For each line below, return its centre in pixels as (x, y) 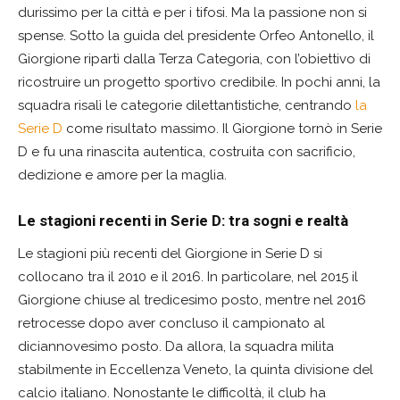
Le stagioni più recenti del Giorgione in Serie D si (170, 254)
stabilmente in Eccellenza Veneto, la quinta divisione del (196, 370)
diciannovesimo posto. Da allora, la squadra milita (176, 347)
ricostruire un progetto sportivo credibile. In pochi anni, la (199, 83)
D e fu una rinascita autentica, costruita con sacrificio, (187, 152)
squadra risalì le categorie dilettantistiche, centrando (187, 106)
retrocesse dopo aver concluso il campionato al (171, 324)
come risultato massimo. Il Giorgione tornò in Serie (222, 129)
